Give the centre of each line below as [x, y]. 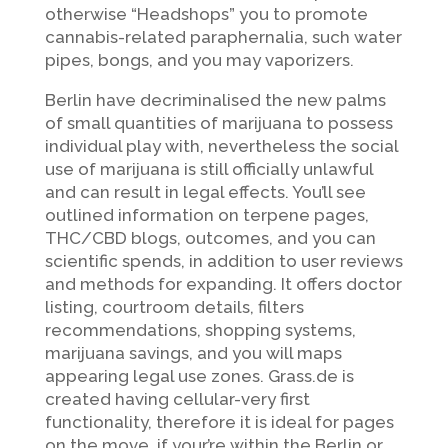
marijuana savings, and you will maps [193, 352]
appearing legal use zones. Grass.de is [199, 375]
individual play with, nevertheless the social [221, 145]
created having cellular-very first [177, 398]
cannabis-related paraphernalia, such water [223, 36]
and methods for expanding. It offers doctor [223, 283]
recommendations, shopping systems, [200, 329]
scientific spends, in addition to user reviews [223, 260]
